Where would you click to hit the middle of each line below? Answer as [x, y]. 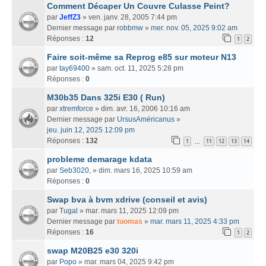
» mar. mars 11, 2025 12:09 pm [128, 210]
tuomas [130, 221]
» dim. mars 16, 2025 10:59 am [142, 170]
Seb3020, [75, 170]
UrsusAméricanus [146, 119]
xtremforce [76, 108]
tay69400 [75, 68]
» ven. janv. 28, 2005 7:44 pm [129, 17]
